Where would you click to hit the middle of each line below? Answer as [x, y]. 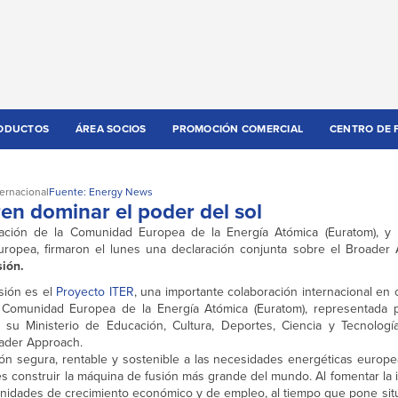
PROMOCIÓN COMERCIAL [238, 129]
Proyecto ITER [95, 292]
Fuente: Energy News [101, 192]
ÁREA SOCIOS [111, 129]
